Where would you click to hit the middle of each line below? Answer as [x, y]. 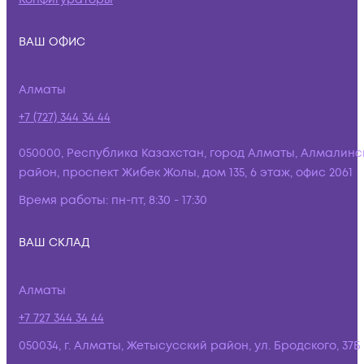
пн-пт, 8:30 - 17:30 [159, 200]
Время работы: [63, 200]
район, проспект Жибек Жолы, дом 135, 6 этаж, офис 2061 [186, 173]
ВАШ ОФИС [52, 42]
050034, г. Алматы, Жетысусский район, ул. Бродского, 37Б [190, 346]
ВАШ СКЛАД [54, 243]
